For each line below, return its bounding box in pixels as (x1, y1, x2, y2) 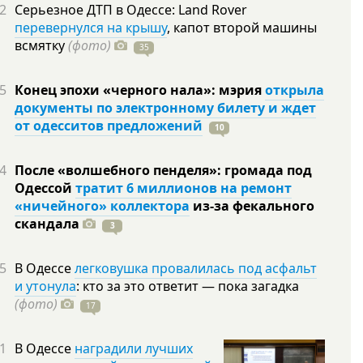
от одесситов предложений (15, 117, 203, 135)
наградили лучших (75, 340, 193, 357)
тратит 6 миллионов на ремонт (75, 179, 292, 197)
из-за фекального (190, 197, 314, 215)
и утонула (15, 277, 76, 295)
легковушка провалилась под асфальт (75, 259, 317, 277)
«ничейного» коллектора (15, 197, 190, 215)
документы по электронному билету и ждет (15, 99, 316, 117)
